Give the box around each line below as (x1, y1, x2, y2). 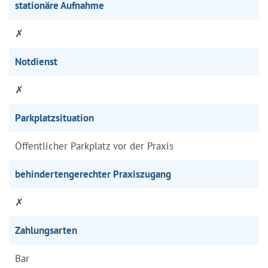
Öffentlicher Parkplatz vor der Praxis (15, 139, 173, 153)
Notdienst (15, 54, 57, 68)
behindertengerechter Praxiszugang (15, 167, 171, 181)
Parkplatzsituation (15, 111, 94, 124)
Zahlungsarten (15, 223, 77, 237)
